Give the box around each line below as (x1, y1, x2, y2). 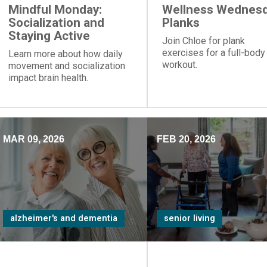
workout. (162, 59, 197, 70)
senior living (163, 213, 215, 223)
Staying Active (8, 29, 90, 43)
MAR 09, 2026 (2, 134, 64, 144)
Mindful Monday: (8, 2, 102, 17)
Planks (162, 15, 200, 30)
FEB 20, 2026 (156, 134, 216, 144)
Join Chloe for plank (162, 35, 245, 46)
